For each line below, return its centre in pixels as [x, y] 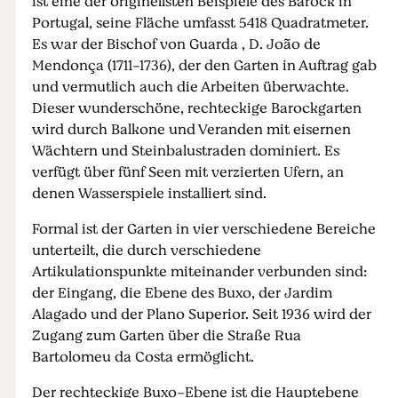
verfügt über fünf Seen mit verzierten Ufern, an [187, 172]
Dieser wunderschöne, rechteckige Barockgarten [196, 108]
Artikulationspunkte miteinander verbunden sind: [199, 272]
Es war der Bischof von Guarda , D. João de [176, 44]
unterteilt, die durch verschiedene [146, 251]
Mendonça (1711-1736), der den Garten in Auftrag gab [204, 66]
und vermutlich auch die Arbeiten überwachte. [190, 87]
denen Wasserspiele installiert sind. [149, 194]
